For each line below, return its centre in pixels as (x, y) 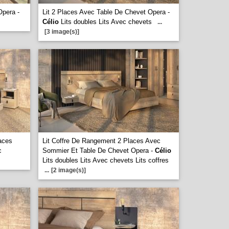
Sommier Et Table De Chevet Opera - (99, 151)
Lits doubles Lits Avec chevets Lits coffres (106, 160)
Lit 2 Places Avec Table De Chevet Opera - (106, 12)
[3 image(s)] (62, 32)
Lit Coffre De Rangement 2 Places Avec (101, 141)
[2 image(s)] (68, 170)
